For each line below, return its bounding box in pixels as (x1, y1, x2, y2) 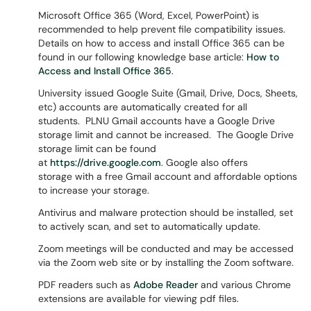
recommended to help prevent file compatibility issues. (38, 23, 288, 35)
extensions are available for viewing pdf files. (38, 292, 239, 305)
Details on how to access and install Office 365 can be (38, 37, 285, 49)
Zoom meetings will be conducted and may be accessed (38, 242, 294, 255)
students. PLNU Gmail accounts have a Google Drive (38, 115, 275, 127)
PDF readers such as (38, 278, 133, 291)
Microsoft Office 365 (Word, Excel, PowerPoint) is (38, 9, 259, 22)
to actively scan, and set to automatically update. (38, 220, 260, 233)
